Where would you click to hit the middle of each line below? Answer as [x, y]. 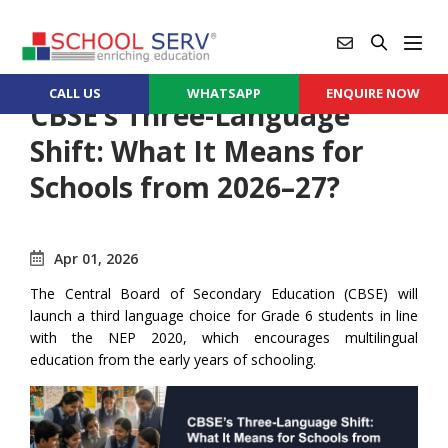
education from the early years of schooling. [173, 359]
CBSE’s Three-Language [190, 114]
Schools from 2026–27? [185, 186]
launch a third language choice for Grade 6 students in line [224, 315]
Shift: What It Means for [197, 150]
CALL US [74, 92]
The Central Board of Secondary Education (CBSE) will [224, 293]
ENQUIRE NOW [373, 92]
